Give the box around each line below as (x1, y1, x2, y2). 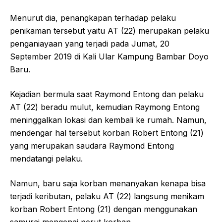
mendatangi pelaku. (10, 153, 83, 164)
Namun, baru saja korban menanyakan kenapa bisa (10, 178, 206, 188)
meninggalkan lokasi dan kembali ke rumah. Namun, (10, 114, 207, 125)
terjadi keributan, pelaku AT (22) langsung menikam (10, 191, 204, 201)
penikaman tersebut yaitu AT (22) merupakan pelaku (10, 25, 209, 36)
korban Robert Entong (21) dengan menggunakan (10, 204, 197, 214)
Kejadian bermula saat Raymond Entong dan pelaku (10, 89, 204, 99)
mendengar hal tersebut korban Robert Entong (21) (10, 127, 204, 138)
